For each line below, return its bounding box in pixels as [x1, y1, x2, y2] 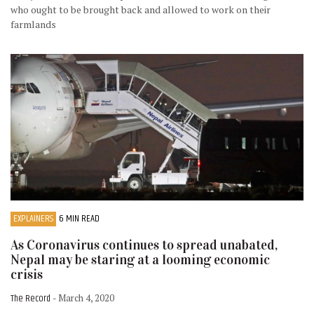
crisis [11, 266, 43, 283]
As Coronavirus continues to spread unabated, [11, 237, 278, 254]
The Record [11, 290, 53, 306]
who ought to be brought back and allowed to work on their [11, 3, 271, 17]
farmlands [11, 18, 56, 32]
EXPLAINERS [13, 211, 53, 227]
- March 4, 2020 [53, 291, 114, 304]
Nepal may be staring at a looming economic [11, 252, 270, 268]
